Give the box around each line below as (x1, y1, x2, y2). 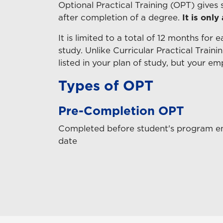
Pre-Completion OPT (58, 102, 184, 119)
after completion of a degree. (58, 11, 182, 23)
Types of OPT (58, 75, 153, 95)
